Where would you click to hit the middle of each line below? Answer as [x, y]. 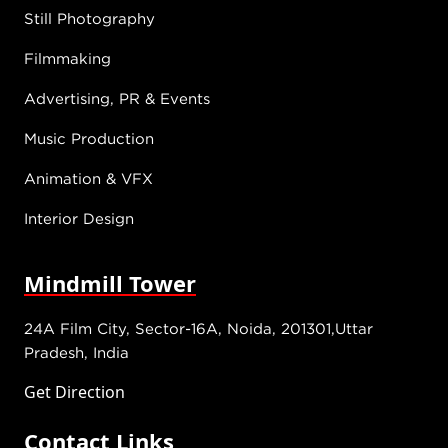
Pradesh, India [76, 352]
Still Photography [89, 18]
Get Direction [74, 392]
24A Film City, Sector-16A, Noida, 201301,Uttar [198, 328]
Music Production [89, 138]
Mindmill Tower [110, 283]
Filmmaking [67, 58]
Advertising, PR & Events [117, 98]
